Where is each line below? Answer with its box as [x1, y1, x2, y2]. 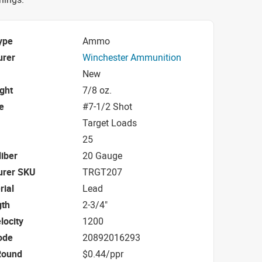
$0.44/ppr [82, 247, 123, 260]
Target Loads [82, 116, 137, 129]
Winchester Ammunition [82, 50, 181, 64]
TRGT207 [82, 165, 122, 178]
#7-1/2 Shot [82, 99, 132, 113]
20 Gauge [82, 149, 122, 162]
